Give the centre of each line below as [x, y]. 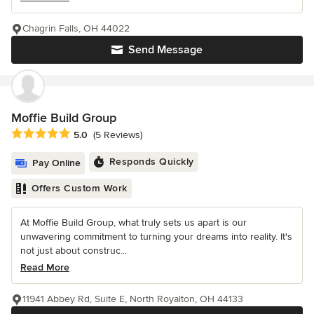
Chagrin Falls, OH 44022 [76, 29]
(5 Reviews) [118, 135]
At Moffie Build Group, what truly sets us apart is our [134, 223]
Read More [45, 268]
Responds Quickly [151, 162]
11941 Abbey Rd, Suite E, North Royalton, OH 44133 [133, 299]
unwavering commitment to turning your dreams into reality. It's [156, 237]
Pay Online [56, 163]
